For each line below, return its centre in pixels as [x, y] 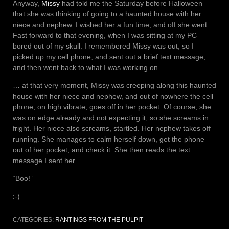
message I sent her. [45, 160]
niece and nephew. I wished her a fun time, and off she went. [111, 24]
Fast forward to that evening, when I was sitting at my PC [105, 35]
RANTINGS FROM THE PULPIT [99, 220]
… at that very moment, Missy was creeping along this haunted [114, 85]
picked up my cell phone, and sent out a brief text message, [109, 56]
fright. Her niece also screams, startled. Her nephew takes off [112, 128]
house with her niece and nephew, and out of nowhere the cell [113, 96]
